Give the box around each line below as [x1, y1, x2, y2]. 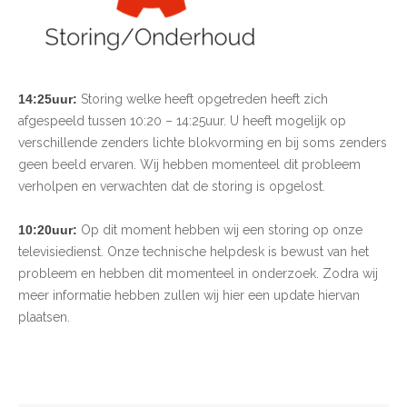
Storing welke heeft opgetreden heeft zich [77, 92, 328, 107]
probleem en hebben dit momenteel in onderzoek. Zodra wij [18, 266, 378, 282]
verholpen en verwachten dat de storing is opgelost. [18, 179, 325, 194]
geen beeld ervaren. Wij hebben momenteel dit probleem [18, 157, 361, 173]
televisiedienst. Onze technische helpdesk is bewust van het [18, 244, 369, 260]
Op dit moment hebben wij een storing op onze [77, 223, 362, 238]
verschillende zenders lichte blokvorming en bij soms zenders [18, 135, 387, 151]
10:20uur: [18, 223, 77, 238]
